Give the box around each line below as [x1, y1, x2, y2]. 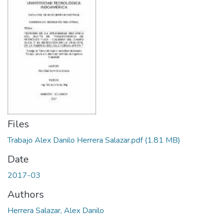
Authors [7, 188, 44, 201]
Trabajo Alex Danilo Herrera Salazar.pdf [7, 135, 143, 146]
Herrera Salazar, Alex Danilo [7, 205, 104, 216]
